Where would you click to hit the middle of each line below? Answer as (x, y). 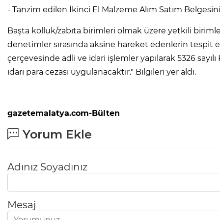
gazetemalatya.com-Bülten (65, 113)
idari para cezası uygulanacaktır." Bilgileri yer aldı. (102, 72)
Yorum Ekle (55, 135)
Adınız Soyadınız (47, 167)
